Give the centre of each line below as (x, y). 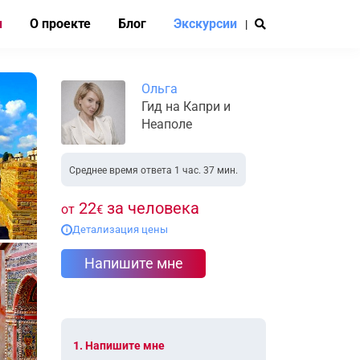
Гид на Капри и (186, 106)
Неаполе (167, 124)
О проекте (60, 24)
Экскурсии (205, 24)
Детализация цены (120, 229)
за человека (151, 208)
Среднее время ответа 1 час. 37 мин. (153, 170)
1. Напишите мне (119, 346)
